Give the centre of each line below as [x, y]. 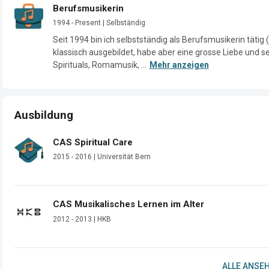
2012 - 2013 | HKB [82, 219]
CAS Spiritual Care [93, 142]
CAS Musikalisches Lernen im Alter [128, 204]
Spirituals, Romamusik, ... [100, 65]
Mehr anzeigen [179, 65]
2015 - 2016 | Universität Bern [102, 157]
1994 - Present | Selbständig [99, 23]
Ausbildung [44, 115]
